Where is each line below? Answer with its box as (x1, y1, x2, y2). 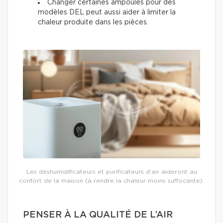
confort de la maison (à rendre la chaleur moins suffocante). (19, 177, 204, 184)
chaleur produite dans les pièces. (38, 19, 148, 26)
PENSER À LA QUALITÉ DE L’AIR (23, 210, 173, 220)
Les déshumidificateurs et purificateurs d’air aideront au (26, 168, 197, 175)
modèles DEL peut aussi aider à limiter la (38, 9, 176, 16)
